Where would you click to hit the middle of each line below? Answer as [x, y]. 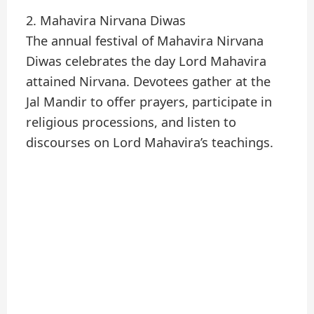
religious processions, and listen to [131, 122]
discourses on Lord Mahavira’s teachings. [150, 142]
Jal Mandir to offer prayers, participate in [149, 101]
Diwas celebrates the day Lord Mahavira [146, 61]
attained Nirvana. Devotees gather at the [149, 81]
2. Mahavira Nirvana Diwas [106, 20]
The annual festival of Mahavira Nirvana [145, 40]
